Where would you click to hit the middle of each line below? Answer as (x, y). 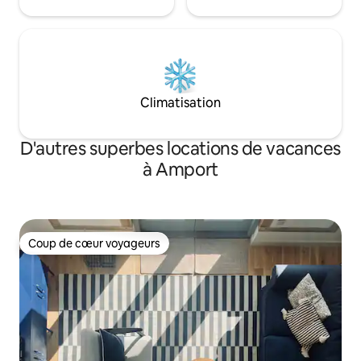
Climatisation (180, 103)
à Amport (180, 170)
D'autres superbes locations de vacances (180, 149)
